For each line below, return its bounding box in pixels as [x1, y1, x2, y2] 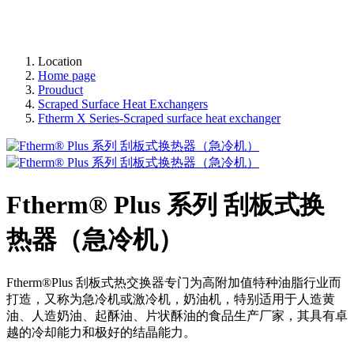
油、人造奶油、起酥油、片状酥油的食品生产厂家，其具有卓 [6, 308, 348, 322]
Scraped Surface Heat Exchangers [38, 97, 208, 111]
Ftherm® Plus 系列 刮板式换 [6, 190, 325, 220]
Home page [38, 69, 96, 82]
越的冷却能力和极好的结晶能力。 [6, 325, 196, 339]
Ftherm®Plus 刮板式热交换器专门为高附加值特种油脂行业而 [6, 275, 341, 289]
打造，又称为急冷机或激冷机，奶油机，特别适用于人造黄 [6, 292, 335, 306]
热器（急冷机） [6, 225, 183, 254]
